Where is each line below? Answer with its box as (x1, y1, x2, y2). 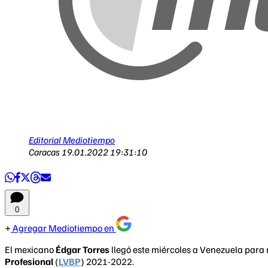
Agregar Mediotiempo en (11, 221, 116, 234)
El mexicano (5, 243, 54, 255)
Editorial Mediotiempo (29, 133, 115, 146)
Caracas (29, 145, 62, 158)
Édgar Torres (54, 243, 109, 255)
